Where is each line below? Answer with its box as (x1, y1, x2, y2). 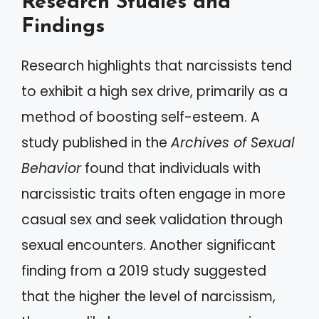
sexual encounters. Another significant (21, 235, 276, 255)
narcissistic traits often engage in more (21, 184, 286, 204)
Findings (21, 16, 105, 37)
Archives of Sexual (171, 132, 295, 152)
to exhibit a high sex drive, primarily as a (21, 81, 288, 101)
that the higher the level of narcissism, (21, 286, 276, 306)
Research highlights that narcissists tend (21, 56, 292, 75)
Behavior (21, 158, 81, 178)
